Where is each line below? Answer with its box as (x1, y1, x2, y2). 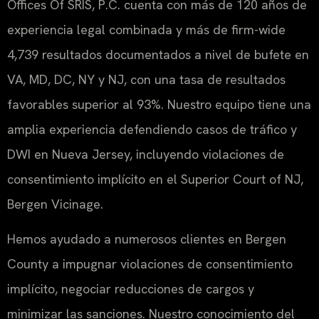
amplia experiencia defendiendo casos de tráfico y (7, 120, 297, 137)
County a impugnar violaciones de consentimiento (7, 256, 293, 273)
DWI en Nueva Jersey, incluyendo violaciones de (7, 145, 284, 162)
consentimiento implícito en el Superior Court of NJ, (7, 170, 303, 187)
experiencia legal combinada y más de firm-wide (7, 21, 286, 38)
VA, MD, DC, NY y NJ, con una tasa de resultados (7, 70, 286, 88)
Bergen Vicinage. (7, 195, 103, 212)
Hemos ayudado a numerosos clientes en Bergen (7, 231, 286, 248)
